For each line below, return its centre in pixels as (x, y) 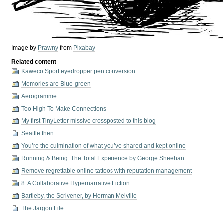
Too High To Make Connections (64, 109)
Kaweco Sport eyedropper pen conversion (79, 71)
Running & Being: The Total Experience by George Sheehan (103, 159)
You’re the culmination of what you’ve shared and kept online (104, 146)
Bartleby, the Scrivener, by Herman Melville (79, 196)
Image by (25, 48)
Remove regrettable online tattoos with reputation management (107, 171)
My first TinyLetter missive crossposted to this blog (89, 121)
